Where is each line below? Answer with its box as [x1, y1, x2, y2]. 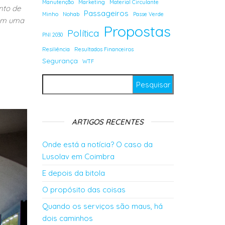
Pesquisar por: [41, 75, 96, 84]
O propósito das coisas [42, 185, 126, 194]
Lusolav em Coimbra [42, 152, 115, 161]
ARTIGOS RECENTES [72, 117, 144, 127]
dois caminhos [42, 213, 93, 223]
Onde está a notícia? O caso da [42, 140, 153, 149]
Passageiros [83, 9, 129, 18]
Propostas [103, 22, 171, 40]
